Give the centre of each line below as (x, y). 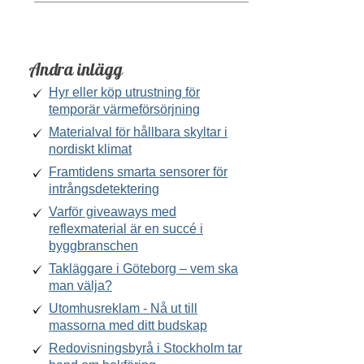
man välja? (80, 285)
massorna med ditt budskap (128, 325)
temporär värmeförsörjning (124, 109)
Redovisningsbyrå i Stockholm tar (145, 348)
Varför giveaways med (113, 211)
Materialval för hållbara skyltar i (138, 132)
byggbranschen (93, 245)
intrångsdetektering (104, 188)
